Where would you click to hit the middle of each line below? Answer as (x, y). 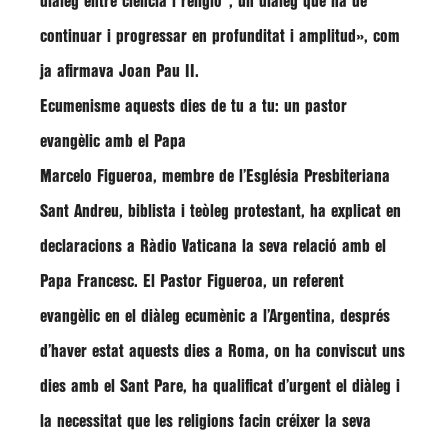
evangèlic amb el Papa (113, 141)
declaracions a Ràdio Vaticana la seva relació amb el (213, 246)
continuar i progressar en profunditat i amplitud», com (220, 36)
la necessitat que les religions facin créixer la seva (205, 421)
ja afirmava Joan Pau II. (119, 71)
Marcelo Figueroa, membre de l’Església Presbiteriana (215, 176)
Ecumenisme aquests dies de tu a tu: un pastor (193, 106)
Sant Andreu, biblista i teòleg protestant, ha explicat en (220, 211)
